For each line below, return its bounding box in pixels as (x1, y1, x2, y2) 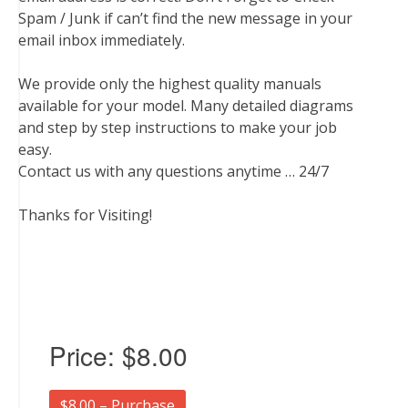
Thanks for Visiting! (18, 205, 152, 225)
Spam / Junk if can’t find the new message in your (18, 8, 352, 28)
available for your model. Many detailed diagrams (18, 96, 353, 116)
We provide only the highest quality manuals (18, 74, 321, 94)
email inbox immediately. (18, 30, 185, 50)
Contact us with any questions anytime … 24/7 (18, 161, 329, 181)
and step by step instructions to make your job (18, 117, 337, 138)
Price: (49, 337, 122, 373)
